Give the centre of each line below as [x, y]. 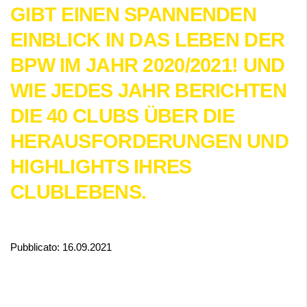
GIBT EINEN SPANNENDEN [134, 14]
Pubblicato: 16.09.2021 [61, 247]
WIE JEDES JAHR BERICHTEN [148, 90]
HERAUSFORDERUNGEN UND [150, 141]
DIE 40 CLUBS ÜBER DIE [123, 116]
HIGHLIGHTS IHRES [101, 167]
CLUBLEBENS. [78, 192]
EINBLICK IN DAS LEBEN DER [148, 40]
